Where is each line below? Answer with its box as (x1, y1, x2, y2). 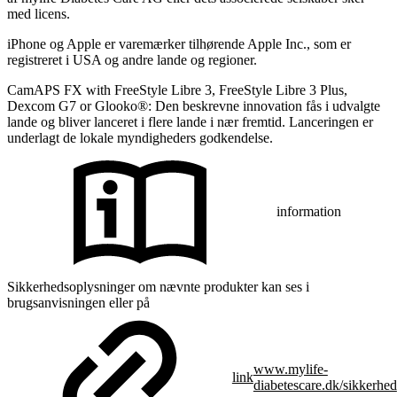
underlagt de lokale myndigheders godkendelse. (7, 130, 273, 146)
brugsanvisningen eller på (7, 295, 150, 311)
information (276, 203, 341, 219)
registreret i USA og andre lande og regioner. (7, 52, 257, 68)
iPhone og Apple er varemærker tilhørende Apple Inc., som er (7, 36, 351, 52)
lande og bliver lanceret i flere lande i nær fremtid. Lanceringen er (7, 114, 373, 130)
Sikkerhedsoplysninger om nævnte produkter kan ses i (7, 279, 309, 295)
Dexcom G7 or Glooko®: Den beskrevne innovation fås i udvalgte (7, 98, 380, 114)
